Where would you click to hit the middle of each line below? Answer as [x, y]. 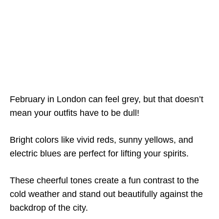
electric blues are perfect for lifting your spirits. [99, 153]
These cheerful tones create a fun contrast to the [104, 180]
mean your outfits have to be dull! [75, 113]
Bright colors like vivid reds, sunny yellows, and [101, 140]
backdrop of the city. [49, 208]
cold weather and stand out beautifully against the [106, 194]
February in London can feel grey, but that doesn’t [107, 99]
